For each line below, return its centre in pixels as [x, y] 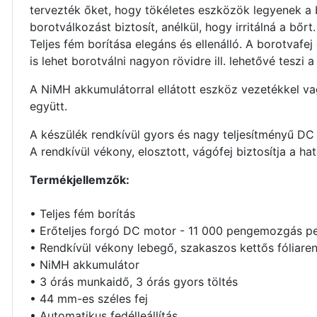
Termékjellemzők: [80, 180]
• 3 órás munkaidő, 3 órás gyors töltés [134, 282]
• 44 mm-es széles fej [89, 299]
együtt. [48, 106]
